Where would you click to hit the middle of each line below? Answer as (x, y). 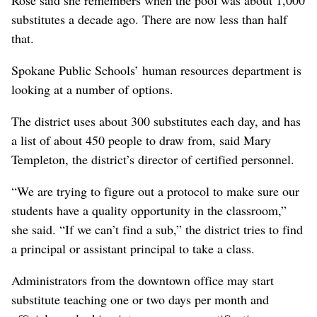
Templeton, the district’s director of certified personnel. (153, 159)
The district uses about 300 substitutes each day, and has (156, 121)
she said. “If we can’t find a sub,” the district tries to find (157, 229)
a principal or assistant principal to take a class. (133, 248)
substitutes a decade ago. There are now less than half (149, 19)
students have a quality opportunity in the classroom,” (149, 210)
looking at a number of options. (92, 89)
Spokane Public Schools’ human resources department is (156, 70)
